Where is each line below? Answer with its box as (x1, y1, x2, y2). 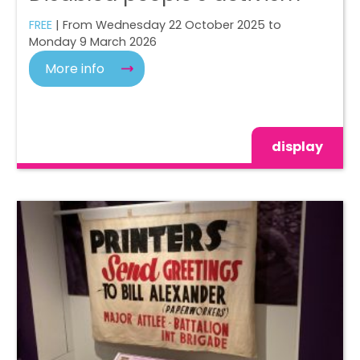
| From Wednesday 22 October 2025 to (52, 16, 282, 33)
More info (45, 59, 105, 78)
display (271, 137, 323, 156)
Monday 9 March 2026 (29, 33, 157, 50)
